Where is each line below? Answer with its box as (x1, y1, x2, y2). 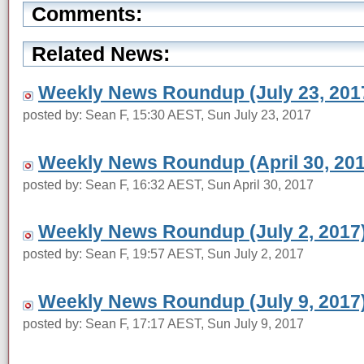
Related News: (32, 42, 170, 66)
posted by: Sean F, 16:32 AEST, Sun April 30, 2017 (23, 176, 314, 192)
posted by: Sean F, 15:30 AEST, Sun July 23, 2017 (23, 106, 311, 122)
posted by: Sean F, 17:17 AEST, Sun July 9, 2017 (23, 316, 304, 331)
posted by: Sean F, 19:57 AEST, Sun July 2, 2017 (23, 246, 304, 262)
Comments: (32, 2, 142, 25)
